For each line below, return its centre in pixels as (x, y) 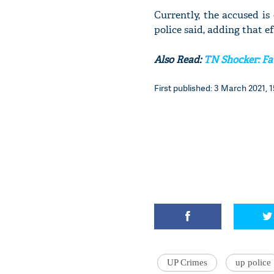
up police (253, 262)
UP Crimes (187, 262)
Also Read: (179, 60)
